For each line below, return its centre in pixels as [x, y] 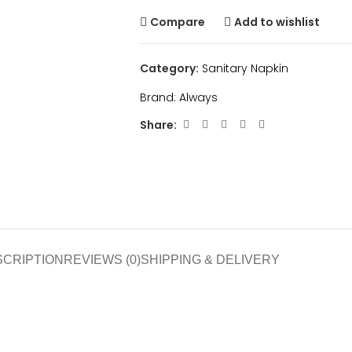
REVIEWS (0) [102, 259]
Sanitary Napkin [245, 68]
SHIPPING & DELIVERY [210, 259]
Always [198, 97]
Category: [169, 68]
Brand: [159, 97]
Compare [178, 22]
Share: [158, 125]
